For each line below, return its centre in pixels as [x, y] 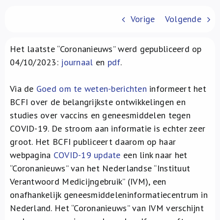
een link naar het [154, 155]
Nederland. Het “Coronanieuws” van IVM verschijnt [107, 208]
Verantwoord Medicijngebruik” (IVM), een [88, 181]
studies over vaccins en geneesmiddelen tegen [100, 115]
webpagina [32, 155]
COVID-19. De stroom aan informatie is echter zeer [108, 128]
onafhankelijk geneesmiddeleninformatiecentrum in [109, 195]
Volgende [183, 19]
